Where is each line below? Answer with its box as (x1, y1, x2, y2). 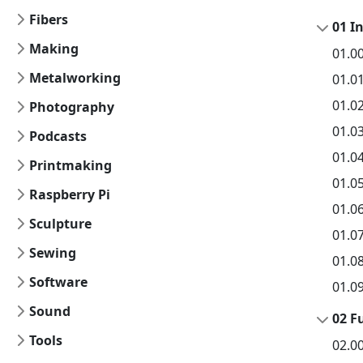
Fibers (29, 11, 68, 28)
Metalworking (29, 69, 121, 87)
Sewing (29, 244, 76, 262)
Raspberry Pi (29, 186, 110, 203)
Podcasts (29, 127, 87, 145)
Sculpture (29, 215, 92, 233)
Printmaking (29, 156, 112, 174)
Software (29, 273, 88, 291)
